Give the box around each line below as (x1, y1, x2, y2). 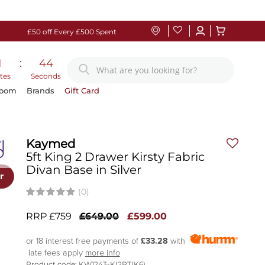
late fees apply (25, 248, 85, 258)
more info (85, 248, 120, 258)
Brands (27, 86, 55, 95)
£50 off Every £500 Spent (27, 27, 117, 36)
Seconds (31, 72, 62, 80)
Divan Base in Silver (25, 163, 141, 177)
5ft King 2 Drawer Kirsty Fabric (25, 150, 205, 164)
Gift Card (64, 86, 100, 95)
